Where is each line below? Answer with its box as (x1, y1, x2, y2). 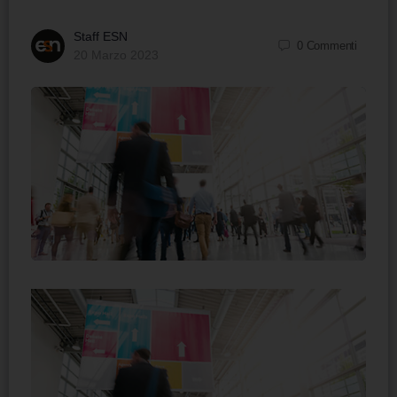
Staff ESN (74, 28, 128, 43)
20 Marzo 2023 (74, 47, 159, 62)
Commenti (306, 39, 357, 53)
